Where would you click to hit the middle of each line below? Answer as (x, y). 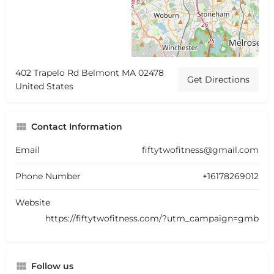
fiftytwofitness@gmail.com (200, 150)
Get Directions (218, 79)
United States (44, 86)
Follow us (52, 266)
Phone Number (48, 176)
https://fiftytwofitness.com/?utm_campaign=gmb (152, 218)
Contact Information (77, 126)
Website (33, 202)
